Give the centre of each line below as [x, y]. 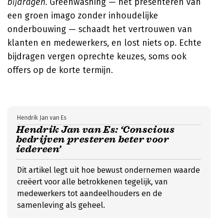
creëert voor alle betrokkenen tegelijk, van [92, 182]
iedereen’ [39, 149]
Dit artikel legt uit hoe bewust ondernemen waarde [109, 170]
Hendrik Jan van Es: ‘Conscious [95, 130]
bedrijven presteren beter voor [92, 139]
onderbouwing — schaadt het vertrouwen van [100, 29]
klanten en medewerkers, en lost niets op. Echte [104, 43]
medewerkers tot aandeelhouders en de [90, 193]
